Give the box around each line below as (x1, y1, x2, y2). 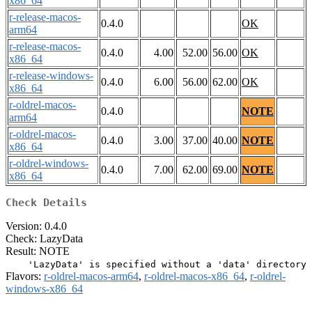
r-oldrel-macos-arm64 (44, 270, 139, 283)
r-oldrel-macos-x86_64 (144, 270, 244, 283)
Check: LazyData (6, 233, 83, 245)
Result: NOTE (6, 245, 70, 258)
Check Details (6, 196, 87, 210)
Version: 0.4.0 (6, 220, 67, 233)
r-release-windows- (9, 70, 93, 82)
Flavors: (6, 270, 44, 283)
